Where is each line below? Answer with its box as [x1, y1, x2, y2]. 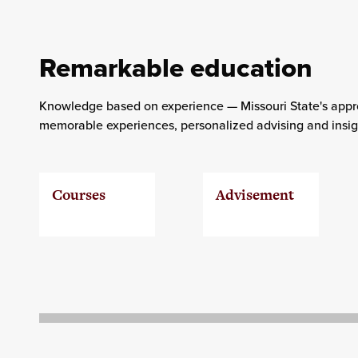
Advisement [215, 185, 294, 205]
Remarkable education [38, 48, 312, 88]
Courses [51, 185, 105, 205]
